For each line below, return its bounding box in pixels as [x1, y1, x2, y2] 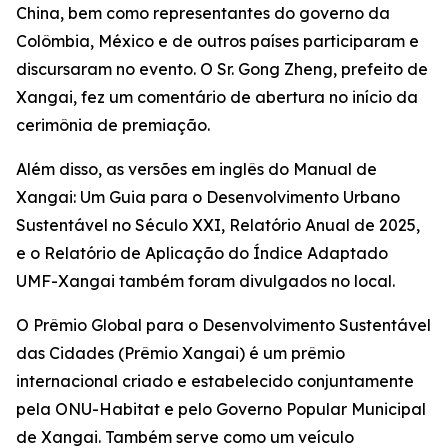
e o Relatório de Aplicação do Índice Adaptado [16, 243, 388, 263]
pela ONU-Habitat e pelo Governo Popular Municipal [16, 399, 426, 419]
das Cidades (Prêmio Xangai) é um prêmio [16, 343, 345, 363]
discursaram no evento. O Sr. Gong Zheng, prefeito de [16, 59, 428, 79]
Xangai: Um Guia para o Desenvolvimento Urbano [16, 187, 400, 207]
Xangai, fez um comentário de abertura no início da [16, 87, 418, 107]
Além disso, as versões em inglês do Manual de [16, 159, 377, 179]
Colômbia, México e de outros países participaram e [16, 31, 419, 51]
